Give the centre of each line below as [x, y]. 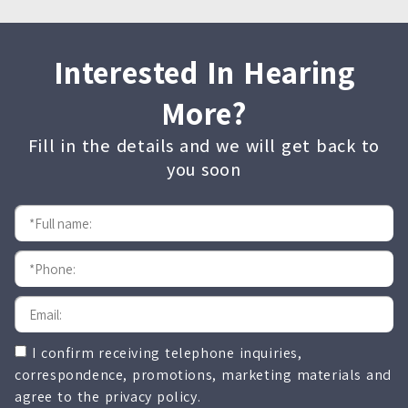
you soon [204, 170]
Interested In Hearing [204, 72]
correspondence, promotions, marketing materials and [204, 375]
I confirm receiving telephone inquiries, [167, 353]
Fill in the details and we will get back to [204, 146]
